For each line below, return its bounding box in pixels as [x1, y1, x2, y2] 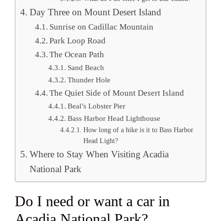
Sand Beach [67, 63, 104, 72]
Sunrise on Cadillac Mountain [49, 22, 154, 32]
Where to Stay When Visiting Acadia [29, 148, 169, 159]
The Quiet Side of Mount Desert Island [49, 88, 184, 98]
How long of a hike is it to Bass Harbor [83, 126, 193, 134]
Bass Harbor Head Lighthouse [67, 113, 160, 122]
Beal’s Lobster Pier [67, 101, 125, 110]
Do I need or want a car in [15, 192, 170, 209]
